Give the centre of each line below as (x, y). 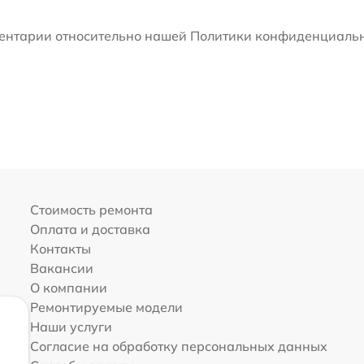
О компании (68, 288)
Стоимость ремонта (91, 210)
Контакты (60, 249)
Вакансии (61, 269)
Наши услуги (71, 327)
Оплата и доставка (90, 230)
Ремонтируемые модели (106, 308)
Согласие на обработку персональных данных (178, 347)
